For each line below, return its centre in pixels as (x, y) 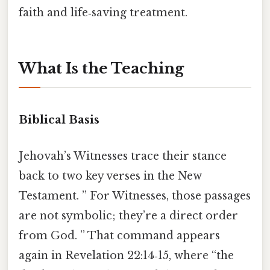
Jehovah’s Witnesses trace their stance (123, 156)
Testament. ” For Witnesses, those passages (135, 196)
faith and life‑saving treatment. (103, 12)
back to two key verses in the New (110, 176)
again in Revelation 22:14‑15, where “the (126, 255)
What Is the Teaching (101, 68)
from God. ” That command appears (119, 235)
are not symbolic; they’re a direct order (128, 215)
